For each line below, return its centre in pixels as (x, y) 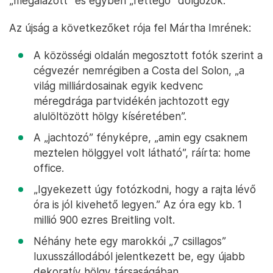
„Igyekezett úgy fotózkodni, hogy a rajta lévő (145, 190)
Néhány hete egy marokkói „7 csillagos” (130, 241)
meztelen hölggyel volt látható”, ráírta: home (142, 153)
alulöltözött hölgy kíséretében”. (110, 116)
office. (49, 168)
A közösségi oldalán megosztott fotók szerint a (148, 55)
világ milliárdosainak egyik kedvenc (118, 86)
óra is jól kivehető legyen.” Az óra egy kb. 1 (138, 205)
